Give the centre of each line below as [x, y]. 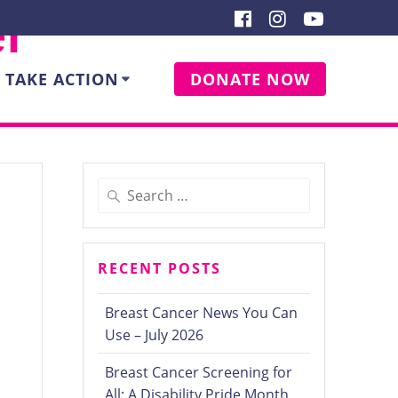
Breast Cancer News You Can [202, 313]
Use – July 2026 [155, 335]
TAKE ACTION [62, 79]
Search [118, 188]
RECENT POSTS [160, 269]
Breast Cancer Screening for [199, 373]
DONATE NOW [251, 79]
